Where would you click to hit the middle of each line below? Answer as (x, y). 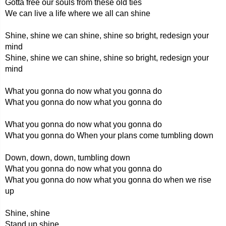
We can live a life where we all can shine (78, 13)
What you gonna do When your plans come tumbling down (109, 135)
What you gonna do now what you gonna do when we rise (108, 180)
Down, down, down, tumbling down (68, 158)
